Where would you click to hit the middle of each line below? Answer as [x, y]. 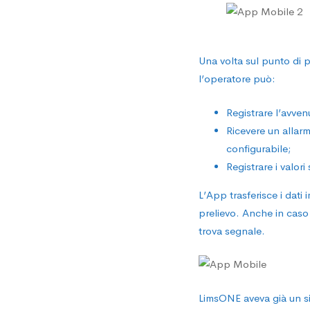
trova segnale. [232, 230]
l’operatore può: [237, 79]
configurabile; [258, 148]
